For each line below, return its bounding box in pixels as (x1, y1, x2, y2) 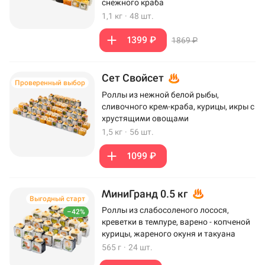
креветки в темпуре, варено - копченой (102, 217, 250, 227)
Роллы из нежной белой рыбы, (102, 89, 219, 99)
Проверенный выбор (15, 78, 85, 87)
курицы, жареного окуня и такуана (102, 229, 235, 239)
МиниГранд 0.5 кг (102, 187, 190, 200)
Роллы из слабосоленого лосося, (102, 205, 229, 215)
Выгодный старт (30, 194, 85, 203)
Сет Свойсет (102, 71, 166, 84)
